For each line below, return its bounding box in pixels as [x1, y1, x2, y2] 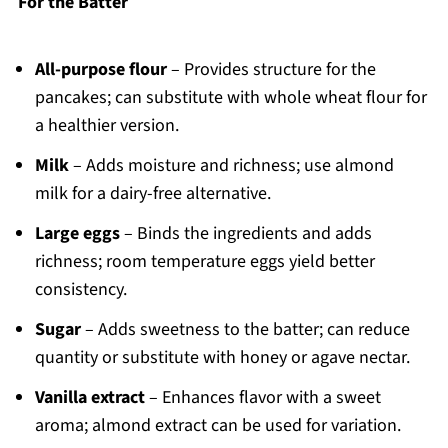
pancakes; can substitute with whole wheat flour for [34, 85, 427, 111]
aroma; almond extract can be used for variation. [34, 413, 401, 439]
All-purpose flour [34, 57, 167, 83]
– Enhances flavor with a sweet [144, 385, 381, 411]
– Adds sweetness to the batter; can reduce [80, 317, 410, 343]
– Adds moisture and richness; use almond [68, 153, 394, 179]
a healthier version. [34, 113, 179, 139]
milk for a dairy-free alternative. [34, 181, 271, 207]
